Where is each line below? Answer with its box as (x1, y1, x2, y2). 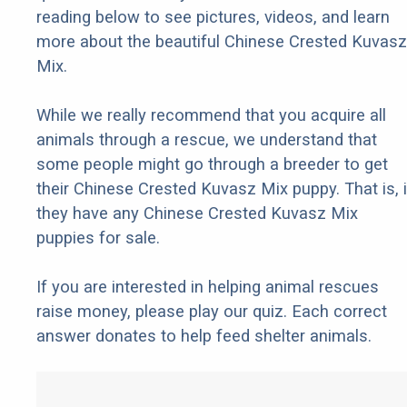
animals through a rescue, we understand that (36, 130, 377, 150)
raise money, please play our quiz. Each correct (36, 302, 387, 322)
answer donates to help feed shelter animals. (36, 326, 372, 346)
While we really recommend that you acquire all (36, 105, 386, 125)
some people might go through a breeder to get (36, 154, 388, 174)
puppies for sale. (36, 228, 160, 248)
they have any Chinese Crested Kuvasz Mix (36, 203, 358, 223)
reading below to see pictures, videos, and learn (36, 7, 390, 27)
